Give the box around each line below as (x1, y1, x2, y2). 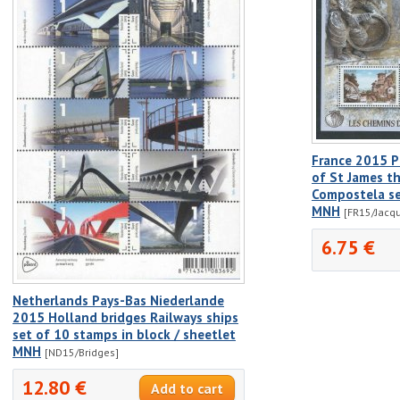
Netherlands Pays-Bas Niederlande (12, 291, 224, 309)
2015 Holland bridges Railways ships (12, 308, 238, 326)
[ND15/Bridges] (45, 345, 119, 359)
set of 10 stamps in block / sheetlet (12, 325, 236, 343)
